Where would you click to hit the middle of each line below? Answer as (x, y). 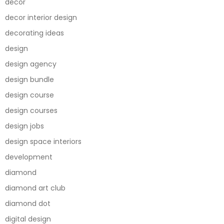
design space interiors (43, 141)
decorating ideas (34, 33)
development (29, 157)
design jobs (24, 126)
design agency (31, 64)
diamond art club (35, 188)
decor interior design (41, 17)
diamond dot (28, 203)
